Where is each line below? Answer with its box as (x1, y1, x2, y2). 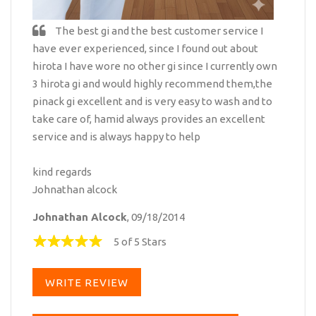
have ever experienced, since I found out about (32, 42, 258, 55)
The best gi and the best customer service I (53, 25, 263, 37)
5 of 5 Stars (114, 235, 166, 248)
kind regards (32, 166, 92, 178)
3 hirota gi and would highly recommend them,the (32, 78, 272, 90)
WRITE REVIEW (42, 276, 131, 288)
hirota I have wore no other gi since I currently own (32, 60, 277, 73)
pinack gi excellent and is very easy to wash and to (32, 95, 272, 108)
